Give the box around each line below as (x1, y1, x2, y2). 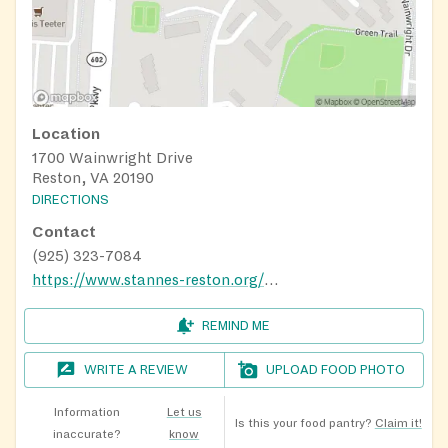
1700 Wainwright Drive (32, 149, 193, 166)
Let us (166, 406, 202, 420)
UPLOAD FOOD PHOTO (266, 363, 406, 378)
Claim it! (374, 417, 422, 431)
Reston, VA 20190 (32, 169, 154, 186)
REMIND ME (202, 319, 270, 334)
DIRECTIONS (32, 193, 109, 208)
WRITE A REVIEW (84, 363, 189, 378)
